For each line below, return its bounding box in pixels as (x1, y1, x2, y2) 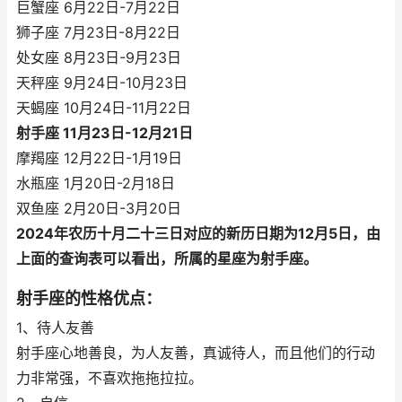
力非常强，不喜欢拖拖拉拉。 (16, 370, 203, 387)
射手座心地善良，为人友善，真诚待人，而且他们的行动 (16, 345, 375, 362)
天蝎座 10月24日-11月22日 (16, 100, 191, 117)
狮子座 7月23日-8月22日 (16, 24, 180, 41)
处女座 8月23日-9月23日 (16, 49, 181, 66)
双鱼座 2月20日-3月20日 (16, 200, 181, 217)
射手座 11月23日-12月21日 (16, 125, 193, 142)
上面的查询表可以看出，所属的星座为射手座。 (16, 250, 318, 267)
